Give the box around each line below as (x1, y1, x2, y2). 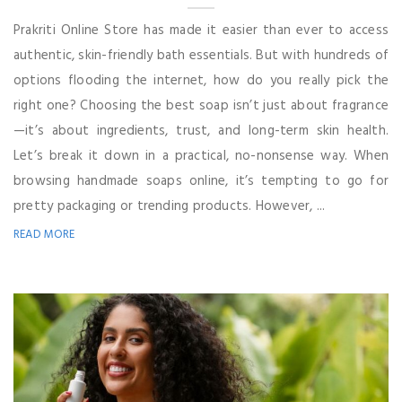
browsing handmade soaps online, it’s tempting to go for (13, 170, 389, 192)
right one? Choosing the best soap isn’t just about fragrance (13, 94, 389, 117)
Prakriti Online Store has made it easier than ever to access (13, 19, 389, 41)
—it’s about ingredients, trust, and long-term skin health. (13, 119, 389, 142)
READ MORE (13, 224, 75, 244)
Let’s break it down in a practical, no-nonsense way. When (13, 144, 389, 167)
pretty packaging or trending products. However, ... (13, 195, 326, 217)
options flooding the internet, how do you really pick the (13, 69, 389, 92)
